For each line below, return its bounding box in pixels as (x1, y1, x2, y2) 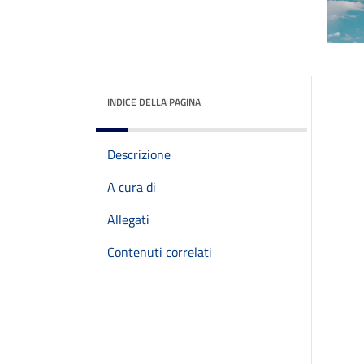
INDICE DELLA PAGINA (107, 94, 201, 110)
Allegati (107, 210, 149, 229)
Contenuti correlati (107, 242, 212, 262)
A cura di (107, 177, 156, 197)
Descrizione (107, 145, 171, 164)
